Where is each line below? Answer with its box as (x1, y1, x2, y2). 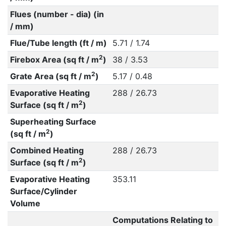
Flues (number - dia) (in (10, 9, 104, 19)
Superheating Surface (10, 117, 96, 127)
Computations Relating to (112, 215, 213, 225)
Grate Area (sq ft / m (10, 71, 91, 81)
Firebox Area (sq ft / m (10, 54, 99, 65)
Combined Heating (10, 145, 84, 155)
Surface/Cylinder (10, 186, 77, 196)
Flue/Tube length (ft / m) (10, 38, 107, 48)
